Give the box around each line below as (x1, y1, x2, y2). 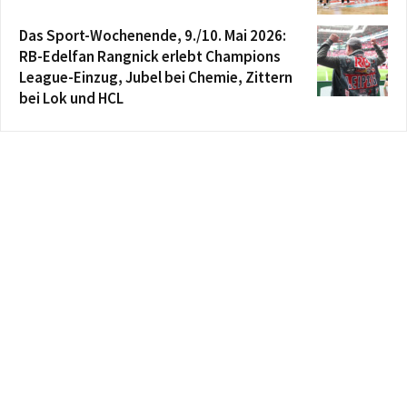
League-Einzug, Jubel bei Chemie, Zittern (19, 66, 293, 87)
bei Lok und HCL (19, 87, 124, 108)
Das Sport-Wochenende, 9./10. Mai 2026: (19, 25, 286, 45)
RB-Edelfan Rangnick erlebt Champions (19, 45, 281, 66)
